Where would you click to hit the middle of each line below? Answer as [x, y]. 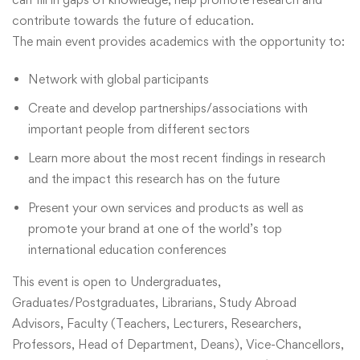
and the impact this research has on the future [154, 178]
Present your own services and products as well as [166, 207]
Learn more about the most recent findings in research [177, 157]
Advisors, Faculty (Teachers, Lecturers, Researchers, [157, 323]
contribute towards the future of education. [133, 20]
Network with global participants [119, 79]
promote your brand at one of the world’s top [155, 228]
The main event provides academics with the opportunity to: [178, 41]
